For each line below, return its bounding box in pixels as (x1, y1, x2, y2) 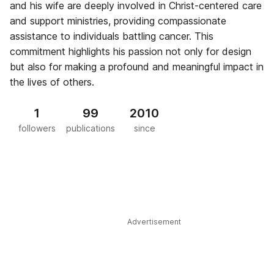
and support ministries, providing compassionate (10, 15, 226, 27)
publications (66, 123, 115, 133)
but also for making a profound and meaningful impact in (10, 61, 264, 73)
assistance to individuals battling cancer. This (10, 30, 213, 42)
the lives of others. (10, 76, 94, 88)
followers (18, 123, 56, 133)
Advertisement (127, 217, 181, 226)
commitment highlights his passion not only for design (10, 45, 251, 57)
